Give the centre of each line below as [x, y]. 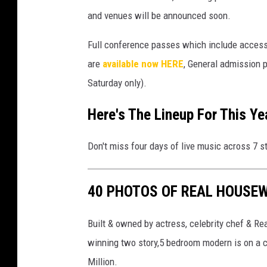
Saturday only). [117, 83]
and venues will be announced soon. [159, 15]
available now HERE [143, 63]
